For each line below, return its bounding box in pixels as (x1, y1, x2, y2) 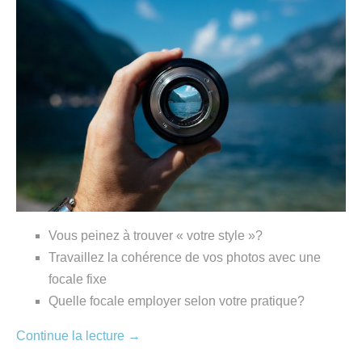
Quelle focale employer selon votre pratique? (48, 293, 305, 308)
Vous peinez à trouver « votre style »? (48, 228, 263, 242)
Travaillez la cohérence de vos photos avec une (48, 250, 321, 264)
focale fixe (48, 271, 107, 286)
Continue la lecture (16, 328, 128, 343)
